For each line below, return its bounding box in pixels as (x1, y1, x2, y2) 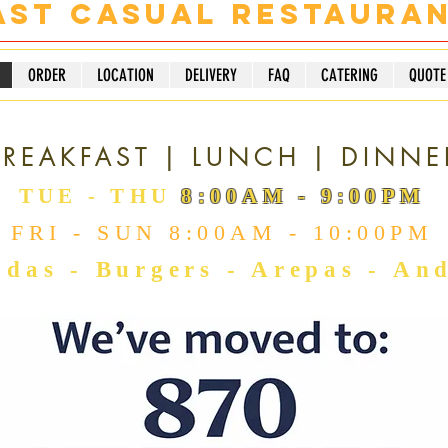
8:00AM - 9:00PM (181, 184, 426, 208)
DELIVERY (185, 65, 237, 85)
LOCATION (97, 65, 154, 85)
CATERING (321, 65, 378, 85)
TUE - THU (18, 184, 182, 208)
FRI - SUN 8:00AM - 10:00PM (11, 220, 433, 245)
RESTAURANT (146, 110, 298, 136)
